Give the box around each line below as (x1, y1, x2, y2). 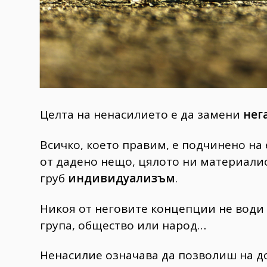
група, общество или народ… (40, 217, 206, 233)
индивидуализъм (68, 170, 175, 186)
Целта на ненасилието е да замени (40, 106, 243, 122)
